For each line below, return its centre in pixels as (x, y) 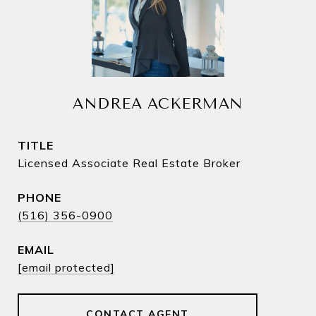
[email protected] (66, 267)
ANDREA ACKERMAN (158, 103)
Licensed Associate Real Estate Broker (129, 163)
